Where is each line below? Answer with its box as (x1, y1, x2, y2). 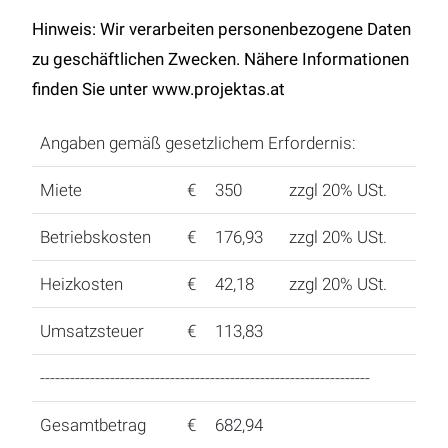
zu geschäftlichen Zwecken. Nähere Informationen (32, 49, 409, 70)
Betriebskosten (40, 227, 151, 248)
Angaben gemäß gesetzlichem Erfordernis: (40, 133, 356, 154)
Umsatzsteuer (40, 321, 144, 342)
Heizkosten (40, 274, 123, 295)
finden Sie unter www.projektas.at (32, 79, 285, 100)
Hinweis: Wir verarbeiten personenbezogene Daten (32, 19, 411, 40)
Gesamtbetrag (40, 415, 146, 436)
